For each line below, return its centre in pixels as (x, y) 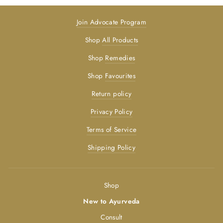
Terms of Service (111, 129)
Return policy (111, 93)
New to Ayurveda (111, 201)
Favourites (120, 75)
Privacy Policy (111, 111)
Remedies (120, 57)
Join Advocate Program (111, 22)
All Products (120, 40)
